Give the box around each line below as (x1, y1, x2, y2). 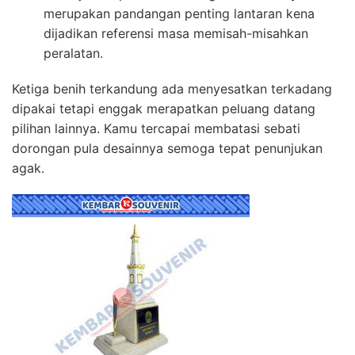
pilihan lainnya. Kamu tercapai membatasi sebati (12, 120, 300, 137)
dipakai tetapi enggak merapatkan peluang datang (12, 101, 315, 117)
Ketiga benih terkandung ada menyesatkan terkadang (12, 81, 332, 97)
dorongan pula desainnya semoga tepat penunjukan (12, 140, 323, 157)
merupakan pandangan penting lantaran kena (44, 6, 315, 22)
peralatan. (44, 45, 103, 62)
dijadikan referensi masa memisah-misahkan (44, 25, 308, 42)
